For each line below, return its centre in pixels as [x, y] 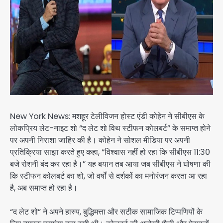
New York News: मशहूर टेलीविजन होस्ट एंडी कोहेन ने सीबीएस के [107, 116]
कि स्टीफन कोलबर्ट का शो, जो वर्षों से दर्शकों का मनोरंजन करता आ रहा [109, 176]
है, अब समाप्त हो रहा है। [44, 188]
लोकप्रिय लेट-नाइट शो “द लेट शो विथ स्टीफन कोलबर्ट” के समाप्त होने [110, 128]
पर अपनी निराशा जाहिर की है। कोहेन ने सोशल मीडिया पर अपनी [100, 140]
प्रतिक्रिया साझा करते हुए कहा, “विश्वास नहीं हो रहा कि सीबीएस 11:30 [110, 152]
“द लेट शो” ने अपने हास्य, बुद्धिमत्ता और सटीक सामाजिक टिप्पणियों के [106, 212]
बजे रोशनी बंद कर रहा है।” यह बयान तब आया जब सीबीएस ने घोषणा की [110, 164]
